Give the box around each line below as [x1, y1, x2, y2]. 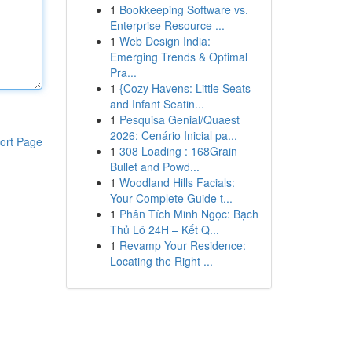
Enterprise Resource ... [109, 17, 225, 33]
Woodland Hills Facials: [119, 174, 235, 190]
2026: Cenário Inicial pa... [109, 127, 237, 143]
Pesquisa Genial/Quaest [119, 112, 240, 127]
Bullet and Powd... [109, 159, 200, 174]
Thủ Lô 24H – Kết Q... [109, 222, 219, 237]
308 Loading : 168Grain [119, 143, 237, 159]
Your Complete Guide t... [109, 190, 233, 206]
